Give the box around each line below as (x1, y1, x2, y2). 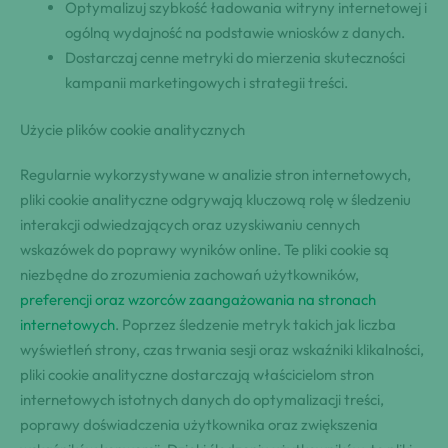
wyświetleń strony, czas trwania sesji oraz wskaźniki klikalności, (20, 340, 424, 360)
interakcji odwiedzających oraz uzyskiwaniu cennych (20, 215, 360, 235)
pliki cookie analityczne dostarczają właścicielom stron (20, 365, 374, 385)
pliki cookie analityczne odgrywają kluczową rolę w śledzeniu (20, 190, 411, 210)
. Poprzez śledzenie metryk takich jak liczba (115, 315, 396, 335)
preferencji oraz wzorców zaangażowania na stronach (20, 290, 376, 310)
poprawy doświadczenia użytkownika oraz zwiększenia (20, 415, 378, 435)
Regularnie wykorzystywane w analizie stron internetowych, (20, 165, 411, 185)
